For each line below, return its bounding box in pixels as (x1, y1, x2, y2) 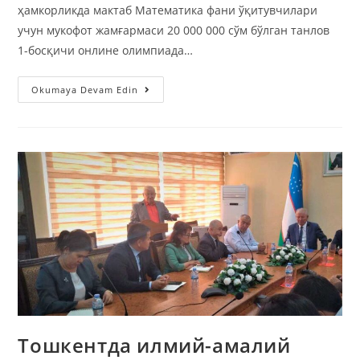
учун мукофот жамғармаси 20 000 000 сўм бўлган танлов (18, 22, 330, 38)
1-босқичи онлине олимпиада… (18, 42, 194, 58)
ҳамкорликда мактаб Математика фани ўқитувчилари (18, 2, 318, 18)
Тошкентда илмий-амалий (18, 331, 291, 358)
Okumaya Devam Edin (31, 83, 139, 96)
